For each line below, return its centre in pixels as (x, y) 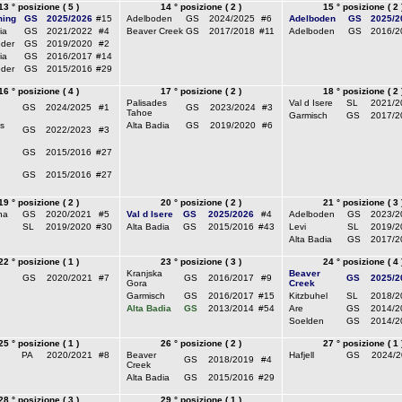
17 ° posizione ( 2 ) (201, 91)
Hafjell (301, 355)
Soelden (306, 321)
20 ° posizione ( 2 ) (201, 202)
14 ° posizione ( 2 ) (201, 7)
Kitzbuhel (308, 296)
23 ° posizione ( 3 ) (201, 262)
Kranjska (144, 273)
